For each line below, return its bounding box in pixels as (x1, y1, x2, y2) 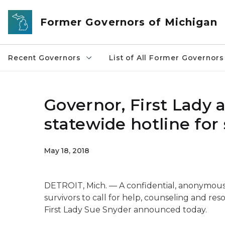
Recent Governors (8, 53, 81, 62)
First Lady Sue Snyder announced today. (44, 205, 207, 214)
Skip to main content (5, 6, 86, 15)
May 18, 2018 (44, 146, 89, 155)
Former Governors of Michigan (40, 16, 218, 28)
